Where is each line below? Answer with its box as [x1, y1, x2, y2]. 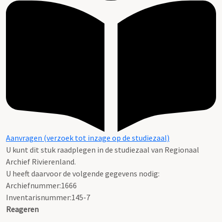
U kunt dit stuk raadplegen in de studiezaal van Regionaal [6, 145, 199, 155]
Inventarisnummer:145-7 [6, 192, 90, 203]
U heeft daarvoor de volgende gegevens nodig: [6, 168, 160, 179]
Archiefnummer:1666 [6, 180, 77, 191]
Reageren [6, 204, 39, 215]
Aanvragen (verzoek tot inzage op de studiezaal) [6, 133, 169, 143]
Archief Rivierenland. [6, 157, 76, 167]
